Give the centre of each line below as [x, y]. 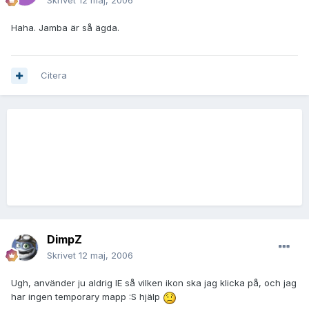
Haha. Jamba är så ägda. [65, 28]
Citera [54, 76]
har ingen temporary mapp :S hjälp [87, 297]
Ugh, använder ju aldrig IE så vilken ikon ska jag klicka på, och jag [154, 283]
